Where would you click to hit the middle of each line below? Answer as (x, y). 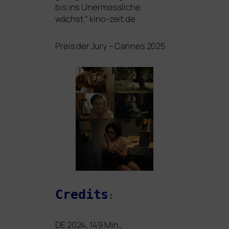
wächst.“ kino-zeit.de (95, 19)
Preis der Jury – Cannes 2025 (111, 46)
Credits (82, 194)
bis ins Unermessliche (98, 7)
